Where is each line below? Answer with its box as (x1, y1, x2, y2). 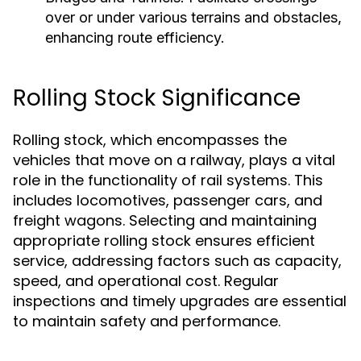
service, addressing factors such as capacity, (13, 251, 342, 271)
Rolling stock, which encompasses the (13, 130, 287, 150)
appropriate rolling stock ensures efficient (13, 230, 315, 251)
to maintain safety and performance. (13, 311, 280, 331)
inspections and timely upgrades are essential (13, 291, 346, 311)
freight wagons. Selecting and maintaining (13, 210, 317, 230)
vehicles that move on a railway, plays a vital (13, 150, 335, 170)
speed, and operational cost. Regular (13, 271, 279, 291)
